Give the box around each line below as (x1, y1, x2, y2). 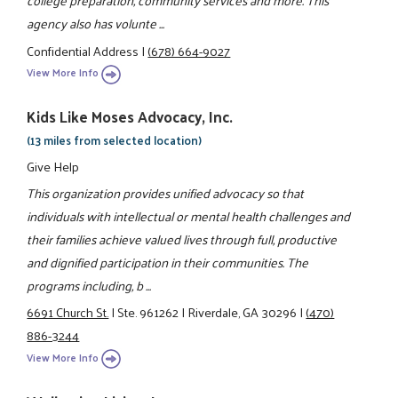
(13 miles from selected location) (27, 130, 203, 151)
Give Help (27, 154, 80, 178)
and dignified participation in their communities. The (27, 250, 309, 274)
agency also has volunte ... (27, 12, 165, 36)
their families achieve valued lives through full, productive (27, 227, 338, 251)
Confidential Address (27, 38, 139, 62)
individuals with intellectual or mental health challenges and (27, 203, 351, 227)
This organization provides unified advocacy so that (27, 180, 305, 204)
